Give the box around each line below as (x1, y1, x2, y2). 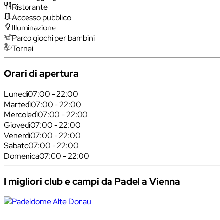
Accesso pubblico (12, 12, 71, 23)
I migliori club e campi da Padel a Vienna (4, 175, 180, 188)
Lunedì (4, 88, 28, 99)
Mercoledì (4, 109, 38, 120)
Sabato (4, 140, 28, 151)
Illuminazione (12, 22, 56, 33)
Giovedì (4, 119, 30, 130)
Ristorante (12, 1, 48, 12)
